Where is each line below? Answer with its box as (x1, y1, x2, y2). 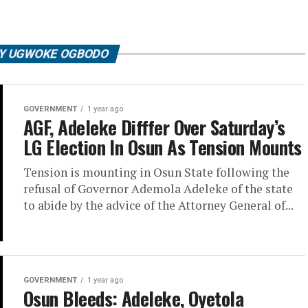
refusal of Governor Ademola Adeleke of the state (23, 181, 293, 197)
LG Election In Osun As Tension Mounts (23, 133, 302, 161)
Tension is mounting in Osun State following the (23, 164, 289, 180)
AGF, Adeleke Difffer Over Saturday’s (23, 113, 285, 141)
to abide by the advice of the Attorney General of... (23, 197, 294, 213)
